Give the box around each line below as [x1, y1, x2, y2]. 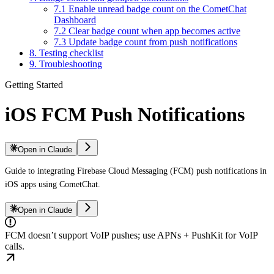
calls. [5, 240, 24, 251]
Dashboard [54, 14, 96, 25]
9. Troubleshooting [29, 58, 102, 69]
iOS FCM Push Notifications [5, 103, 245, 126]
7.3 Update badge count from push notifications [54, 36, 237, 47]
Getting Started [5, 79, 63, 90]
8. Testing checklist [29, 47, 103, 58]
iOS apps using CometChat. [5, 179, 100, 189]
